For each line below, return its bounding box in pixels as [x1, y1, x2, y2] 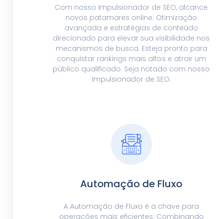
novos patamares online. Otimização [66, 13, 197, 23]
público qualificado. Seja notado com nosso [53, 64, 210, 74]
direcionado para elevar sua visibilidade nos [53, 33, 210, 44]
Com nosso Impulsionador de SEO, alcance [55, 2, 208, 13]
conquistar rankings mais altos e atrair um [56, 54, 206, 64]
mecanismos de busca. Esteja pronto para [55, 44, 207, 54]
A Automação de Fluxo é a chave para [64, 201, 199, 212]
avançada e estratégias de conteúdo [65, 23, 198, 33]
